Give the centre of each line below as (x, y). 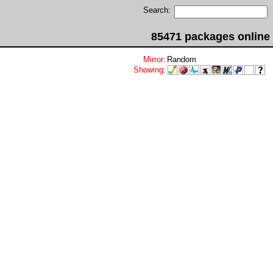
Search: (157, 10)
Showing (148, 70)
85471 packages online (211, 37)
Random (182, 59)
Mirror (153, 59)
